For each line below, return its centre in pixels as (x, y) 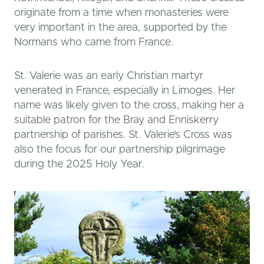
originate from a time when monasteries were (121, 13)
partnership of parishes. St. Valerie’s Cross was (123, 135)
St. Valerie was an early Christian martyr (109, 76)
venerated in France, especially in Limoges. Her (125, 90)
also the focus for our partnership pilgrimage (120, 149)
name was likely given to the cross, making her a (129, 105)
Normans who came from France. (94, 42)
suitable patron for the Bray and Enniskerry (116, 120)
